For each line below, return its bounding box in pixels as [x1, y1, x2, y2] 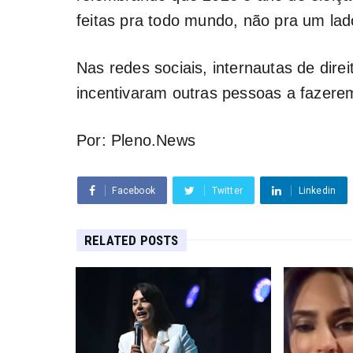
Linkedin [298, 184, 336, 196]
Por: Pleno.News [76, 131, 195, 149]
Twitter [211, 184, 243, 196]
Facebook [112, 184, 156, 196]
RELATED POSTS [84, 232, 179, 248]
